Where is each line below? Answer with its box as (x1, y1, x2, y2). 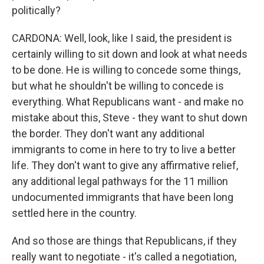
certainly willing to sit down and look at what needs (12, 48, 247, 60)
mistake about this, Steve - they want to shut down (12, 111, 247, 124)
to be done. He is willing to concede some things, (12, 64, 240, 76)
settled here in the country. (12, 207, 137, 219)
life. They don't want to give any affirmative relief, (12, 159, 238, 171)
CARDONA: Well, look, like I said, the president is (12, 32, 232, 44)
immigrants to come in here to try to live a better (12, 143, 236, 156)
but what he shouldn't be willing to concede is (12, 80, 224, 92)
